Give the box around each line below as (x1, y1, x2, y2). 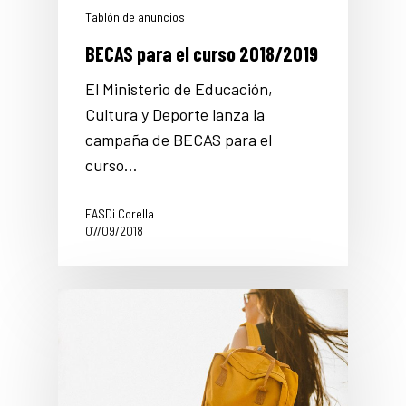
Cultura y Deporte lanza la (85, 103, 265, 124)
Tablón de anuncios (85, 8, 185, 24)
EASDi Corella (85, 205, 154, 221)
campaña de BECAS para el (85, 129, 272, 150)
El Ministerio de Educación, (85, 78, 273, 99)
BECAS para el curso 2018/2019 (85, 41, 318, 65)
